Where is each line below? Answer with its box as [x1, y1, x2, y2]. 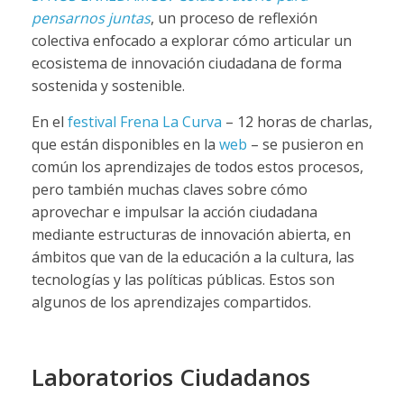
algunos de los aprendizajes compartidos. [31, 291, 311, 312]
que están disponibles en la [31, 133, 219, 154]
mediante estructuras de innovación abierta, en [31, 224, 351, 244]
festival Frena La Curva [67, 111, 225, 132]
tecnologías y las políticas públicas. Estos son [31, 269, 335, 289]
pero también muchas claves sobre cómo [31, 179, 308, 199]
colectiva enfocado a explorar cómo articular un [31, 30, 352, 50]
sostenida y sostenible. [31, 75, 185, 96]
